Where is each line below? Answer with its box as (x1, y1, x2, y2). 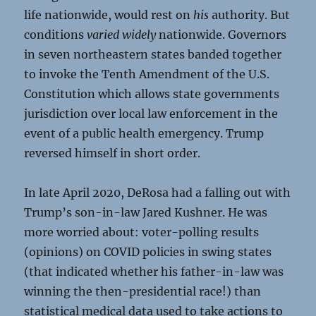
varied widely (87, 28, 157, 42)
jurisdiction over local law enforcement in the (24, 107, 279, 121)
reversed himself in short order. (24, 146, 201, 160)
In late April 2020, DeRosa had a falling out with (24, 186, 291, 200)
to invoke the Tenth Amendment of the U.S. (24, 67, 270, 81)
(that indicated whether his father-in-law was (24, 265, 284, 279)
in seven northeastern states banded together (24, 47, 282, 61)
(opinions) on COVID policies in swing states (24, 245, 272, 259)
